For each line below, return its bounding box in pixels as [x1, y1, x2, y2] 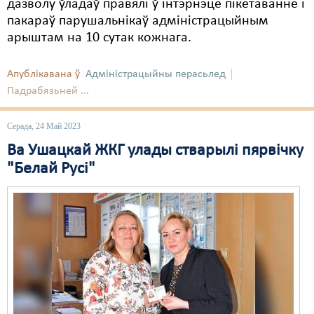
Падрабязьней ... [7, 86, 89, 97]
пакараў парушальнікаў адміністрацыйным [7, 14, 268, 28]
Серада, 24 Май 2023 [7, 121, 81, 131]
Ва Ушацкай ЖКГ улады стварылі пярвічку [7, 142, 303, 159]
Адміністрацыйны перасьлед [86, 69, 226, 80]
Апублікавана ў [7, 69, 80, 80]
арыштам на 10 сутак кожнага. [7, 31, 191, 45]
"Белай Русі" [7, 161, 95, 177]
